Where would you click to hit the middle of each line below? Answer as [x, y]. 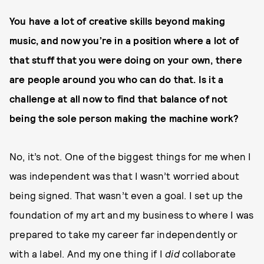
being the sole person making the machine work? [124, 118]
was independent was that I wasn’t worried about [125, 176]
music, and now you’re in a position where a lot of [124, 40]
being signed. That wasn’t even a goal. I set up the [126, 195]
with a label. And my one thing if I [88, 254]
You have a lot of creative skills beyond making [118, 21]
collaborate [209, 254]
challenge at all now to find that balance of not [119, 99]
